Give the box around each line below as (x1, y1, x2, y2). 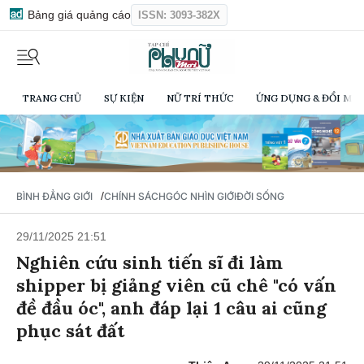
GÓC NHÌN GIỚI (166, 193, 236, 206)
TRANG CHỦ (22, 92, 81, 105)
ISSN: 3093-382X (138, 9, 220, 21)
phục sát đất (16, 322, 124, 345)
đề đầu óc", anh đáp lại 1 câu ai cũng (16, 299, 327, 323)
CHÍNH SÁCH (104, 193, 166, 206)
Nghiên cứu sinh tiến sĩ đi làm (16, 253, 283, 277)
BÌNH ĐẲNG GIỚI (16, 193, 93, 206)
